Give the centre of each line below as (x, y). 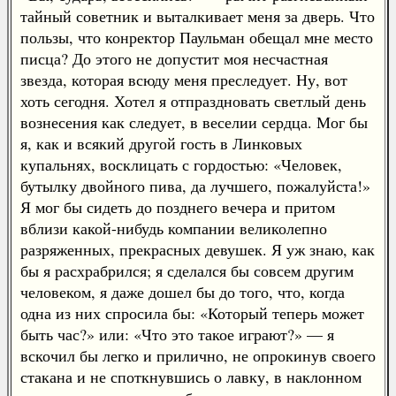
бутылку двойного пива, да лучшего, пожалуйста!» (195, 186)
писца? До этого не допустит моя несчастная (174, 58)
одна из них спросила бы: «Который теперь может (192, 313)
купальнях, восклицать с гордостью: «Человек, (181, 164)
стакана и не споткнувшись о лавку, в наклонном (191, 377)
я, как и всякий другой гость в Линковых (161, 143)
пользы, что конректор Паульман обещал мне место (197, 37)
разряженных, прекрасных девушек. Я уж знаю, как (198, 249)
